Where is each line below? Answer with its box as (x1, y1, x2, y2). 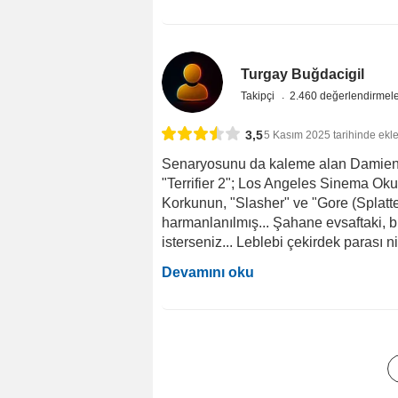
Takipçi (241, 89, 278, 102)
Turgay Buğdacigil (241, 66, 365, 82)
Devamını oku (162, 264, 254, 280)
